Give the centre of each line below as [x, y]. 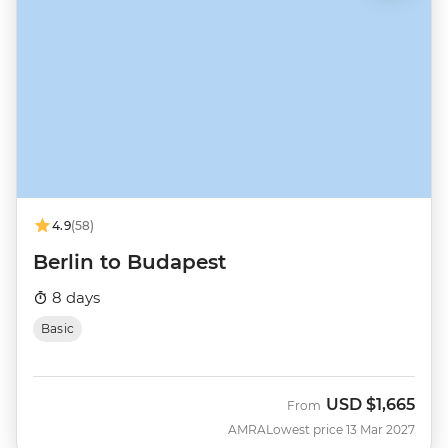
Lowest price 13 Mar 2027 [340, 429]
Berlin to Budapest [129, 261]
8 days [74, 297]
